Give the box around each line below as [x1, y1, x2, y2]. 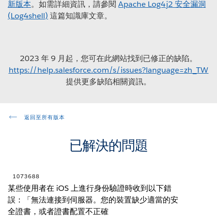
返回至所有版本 [22, 113, 65, 121]
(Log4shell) [8, 10, 48, 21]
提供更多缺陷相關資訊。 [65, 76, 152, 87]
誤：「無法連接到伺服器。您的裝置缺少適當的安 [8, 194, 179, 205]
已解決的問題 [69, 136, 148, 154]
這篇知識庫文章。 [48, 10, 112, 21]
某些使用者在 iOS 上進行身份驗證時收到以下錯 [8, 183, 172, 193]
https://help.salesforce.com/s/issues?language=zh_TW [8, 64, 209, 75]
